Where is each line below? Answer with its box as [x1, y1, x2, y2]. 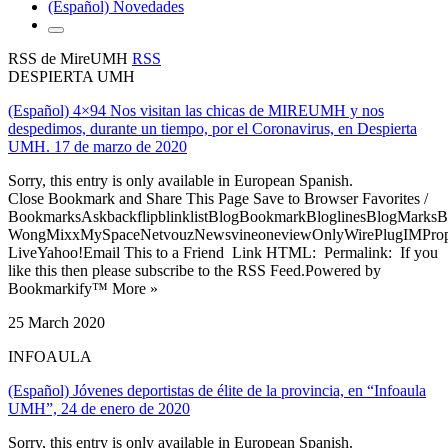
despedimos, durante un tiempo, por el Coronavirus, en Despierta [8, 119, 417, 137]
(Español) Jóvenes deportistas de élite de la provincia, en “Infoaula [8, 381, 426, 399]
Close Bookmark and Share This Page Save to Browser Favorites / [8, 189, 428, 207]
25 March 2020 [8, 313, 105, 331]
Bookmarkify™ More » [8, 279, 158, 297]
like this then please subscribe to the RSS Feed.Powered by [8, 261, 381, 279]
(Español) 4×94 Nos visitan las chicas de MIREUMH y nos [8, 101, 384, 119]
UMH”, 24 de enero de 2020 [8, 399, 190, 417]
